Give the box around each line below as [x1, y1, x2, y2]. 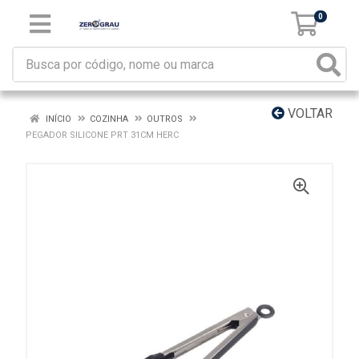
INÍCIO [43, 114, 71, 124]
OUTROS [147, 114, 185, 124]
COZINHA [90, 114, 128, 124]
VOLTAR [284, 106, 333, 121]
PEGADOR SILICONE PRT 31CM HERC [26, 130, 179, 140]
